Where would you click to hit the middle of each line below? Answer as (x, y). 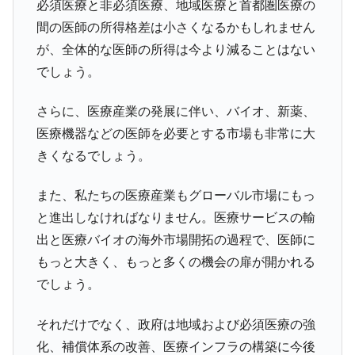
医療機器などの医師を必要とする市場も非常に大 (176, 133)
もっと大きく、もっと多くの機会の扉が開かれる (176, 262)
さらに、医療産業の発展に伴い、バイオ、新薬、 (176, 111)
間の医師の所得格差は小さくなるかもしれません (176, 27)
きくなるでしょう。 (93, 155)
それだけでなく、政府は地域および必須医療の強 (176, 324)
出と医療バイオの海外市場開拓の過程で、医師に (176, 240)
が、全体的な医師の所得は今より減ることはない (176, 49)
